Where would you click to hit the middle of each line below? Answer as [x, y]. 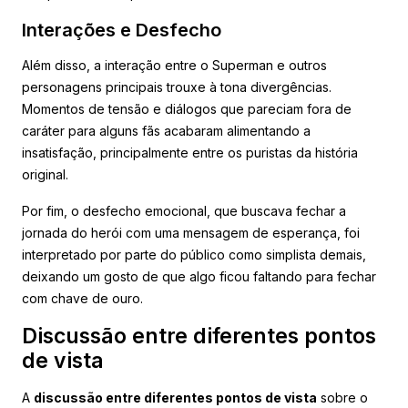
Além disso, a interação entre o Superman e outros [174, 65]
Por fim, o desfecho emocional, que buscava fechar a [184, 210]
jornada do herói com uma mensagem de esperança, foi [191, 232]
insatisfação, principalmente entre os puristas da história [190, 152]
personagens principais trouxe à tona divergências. [177, 87]
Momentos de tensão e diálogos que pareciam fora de [187, 108]
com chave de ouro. [82, 298]
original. [45, 174]
